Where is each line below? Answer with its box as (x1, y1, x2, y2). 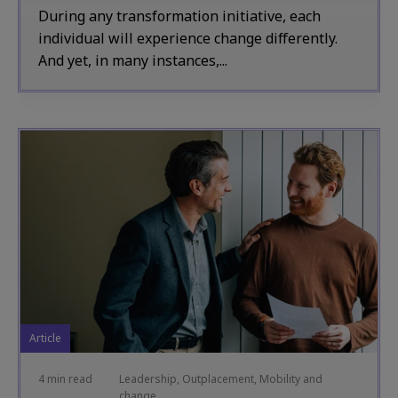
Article (29, 330, 61, 346)
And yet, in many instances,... (38, 51, 227, 70)
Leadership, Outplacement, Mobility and (118, 371, 322, 386)
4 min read (38, 371, 92, 386)
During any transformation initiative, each (38, 6, 321, 26)
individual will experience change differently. (38, 28, 338, 48)
